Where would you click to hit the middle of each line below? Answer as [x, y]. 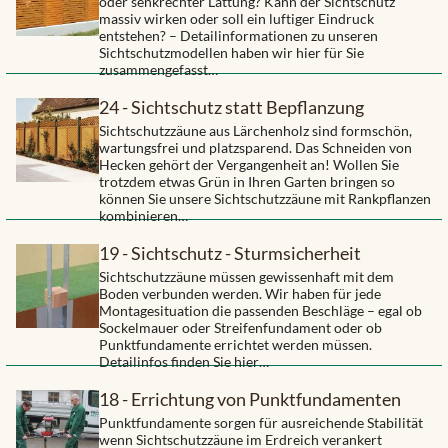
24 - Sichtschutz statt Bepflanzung [232, 107]
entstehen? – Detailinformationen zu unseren [239, 36]
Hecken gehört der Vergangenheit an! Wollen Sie [249, 165]
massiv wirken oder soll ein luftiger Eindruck [237, 19]
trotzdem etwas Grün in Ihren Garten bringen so [247, 182]
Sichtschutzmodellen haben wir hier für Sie [232, 53]
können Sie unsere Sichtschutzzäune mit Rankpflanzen [265, 199]
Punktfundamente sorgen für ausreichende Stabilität [261, 423]
